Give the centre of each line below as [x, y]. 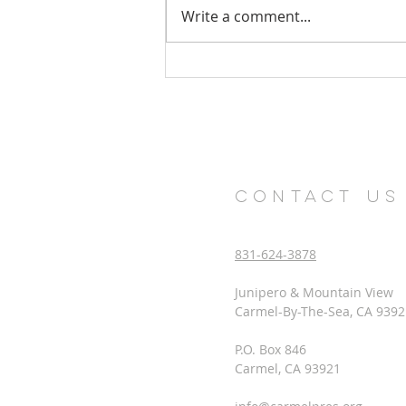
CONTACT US [318, 198]
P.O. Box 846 [271, 350]
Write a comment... [246, 17]
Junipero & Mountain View [314, 293]
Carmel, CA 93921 [288, 369]
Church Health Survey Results [287, 59]
